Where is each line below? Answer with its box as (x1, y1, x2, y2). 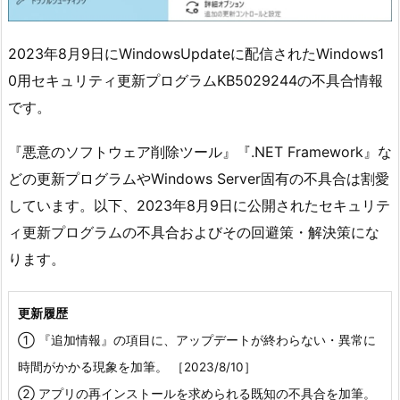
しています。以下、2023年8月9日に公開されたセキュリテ (8, 196, 390, 215)
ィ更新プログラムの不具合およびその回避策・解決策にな (8, 223, 379, 242)
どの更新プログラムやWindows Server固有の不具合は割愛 (8, 170, 389, 188)
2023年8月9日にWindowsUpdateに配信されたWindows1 (8, 44, 384, 62)
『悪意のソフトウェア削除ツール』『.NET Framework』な (8, 143, 392, 162)
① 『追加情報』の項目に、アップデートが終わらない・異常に (18, 333, 376, 348)
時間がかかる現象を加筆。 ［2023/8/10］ (18, 360, 256, 375)
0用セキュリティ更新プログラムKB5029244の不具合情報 (8, 71, 383, 89)
